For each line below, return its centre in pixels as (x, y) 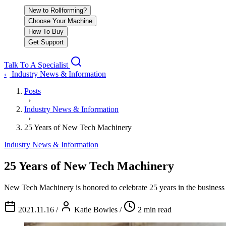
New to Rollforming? (58, 10)
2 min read (155, 209)
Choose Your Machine (60, 21)
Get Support (46, 42)
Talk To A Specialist (37, 65)
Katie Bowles (96, 209)
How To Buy (46, 32)
